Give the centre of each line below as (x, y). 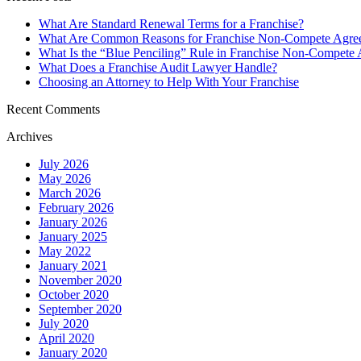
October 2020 (74, 294)
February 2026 (76, 207)
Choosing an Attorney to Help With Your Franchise (169, 81)
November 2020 (80, 280)
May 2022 (65, 251)
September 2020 (80, 309)
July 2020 (64, 323)
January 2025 (73, 236)
